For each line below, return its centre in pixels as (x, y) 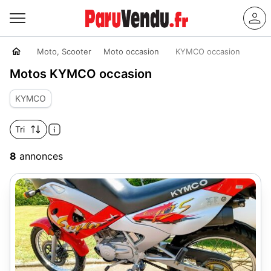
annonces (40, 156)
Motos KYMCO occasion (81, 74)
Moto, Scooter (64, 51)
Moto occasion (131, 51)
